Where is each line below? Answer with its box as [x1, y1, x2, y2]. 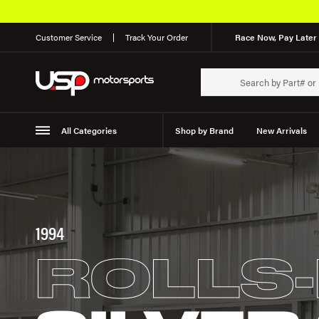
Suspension [47, 158, 93, 171]
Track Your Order [125, 31, 188, 43]
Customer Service [36, 31, 102, 43]
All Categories [61, 124, 117, 137]
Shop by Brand [174, 124, 234, 137]
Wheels [116, 158, 145, 171]
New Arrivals [256, 124, 307, 137]
